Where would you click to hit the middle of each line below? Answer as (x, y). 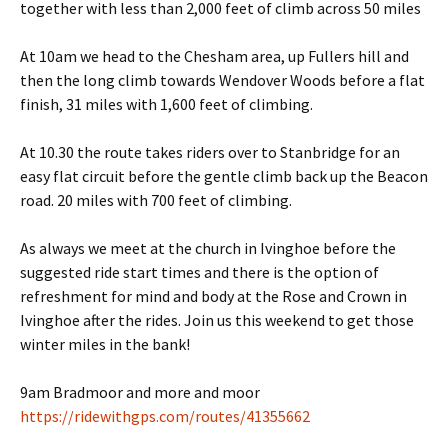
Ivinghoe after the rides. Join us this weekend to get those (217, 320)
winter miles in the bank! (105, 344)
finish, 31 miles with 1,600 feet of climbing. (166, 104)
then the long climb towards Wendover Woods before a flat (222, 80)
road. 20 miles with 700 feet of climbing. (156, 200)
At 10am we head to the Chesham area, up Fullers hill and (214, 56)
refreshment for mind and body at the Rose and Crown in (213, 296)
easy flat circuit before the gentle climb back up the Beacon (224, 176)
